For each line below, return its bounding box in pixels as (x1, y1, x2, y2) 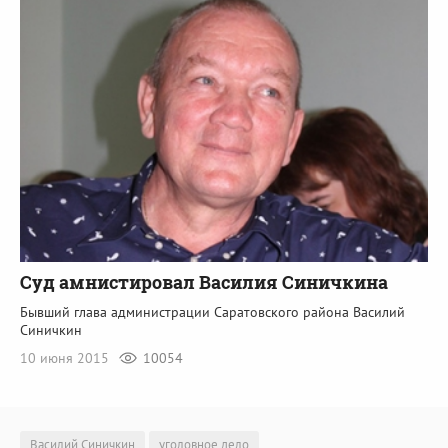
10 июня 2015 (20, 348, 113, 367)
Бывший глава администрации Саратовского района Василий (20, 302, 405, 321)
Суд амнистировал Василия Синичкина (20, 269, 388, 294)
